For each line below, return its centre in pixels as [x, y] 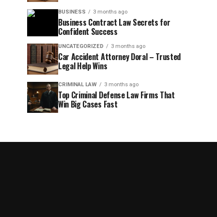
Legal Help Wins [83, 66]
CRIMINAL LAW [77, 85]
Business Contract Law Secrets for [114, 22]
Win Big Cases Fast [88, 104]
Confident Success [88, 31]
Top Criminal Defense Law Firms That [116, 95]
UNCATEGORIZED [81, 46]
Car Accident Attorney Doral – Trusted [120, 57]
